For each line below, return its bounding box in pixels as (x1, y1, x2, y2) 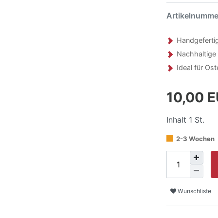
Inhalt (166, 114, 189, 125)
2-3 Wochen (176, 134, 215, 143)
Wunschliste (177, 187, 211, 195)
